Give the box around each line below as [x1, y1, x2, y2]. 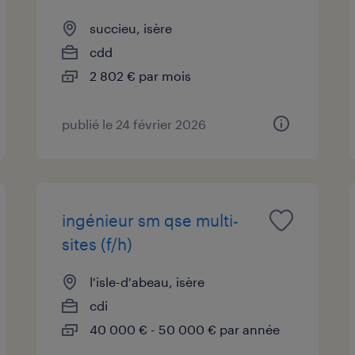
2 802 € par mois [90, 67, 192, 83]
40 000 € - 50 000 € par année [90, 321, 281, 337]
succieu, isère [90, 20, 173, 36]
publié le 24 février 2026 [62, 116, 207, 132]
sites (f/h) [62, 234, 133, 254]
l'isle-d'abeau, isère [90, 273, 205, 289]
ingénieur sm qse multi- [62, 210, 239, 230]
